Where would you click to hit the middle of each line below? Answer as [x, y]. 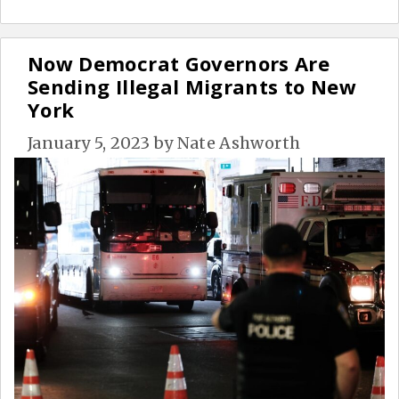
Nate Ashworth [239, 143]
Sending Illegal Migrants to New [192, 87]
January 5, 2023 [89, 143]
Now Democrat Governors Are [179, 64]
